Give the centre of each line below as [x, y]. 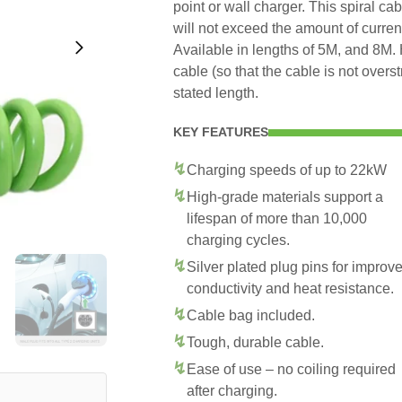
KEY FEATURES [221, 132]
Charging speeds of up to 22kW [287, 170]
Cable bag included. [251, 315]
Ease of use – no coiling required [291, 369]
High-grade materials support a [285, 197]
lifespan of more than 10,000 [277, 218]
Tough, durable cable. [255, 342]
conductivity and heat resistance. [290, 288]
